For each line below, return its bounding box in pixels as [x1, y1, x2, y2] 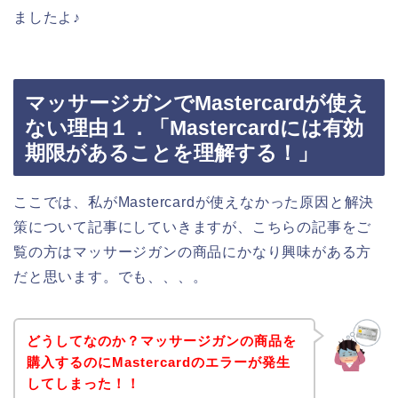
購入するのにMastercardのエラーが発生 [26, 354, 291, 370]
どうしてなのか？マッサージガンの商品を [26, 333, 297, 349]
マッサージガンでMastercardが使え [25, 91, 368, 115]
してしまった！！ [26, 376, 140, 392]
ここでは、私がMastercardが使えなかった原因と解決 [13, 194, 375, 210]
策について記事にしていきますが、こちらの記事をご [13, 219, 372, 235]
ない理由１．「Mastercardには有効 [25, 115, 363, 139]
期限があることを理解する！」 [25, 140, 318, 164]
